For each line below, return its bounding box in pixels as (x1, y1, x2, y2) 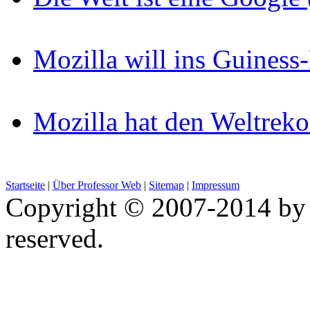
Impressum (192, 179, 239, 192)
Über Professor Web (53, 179, 141, 192)
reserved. (6, 224, 104, 254)
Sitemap (149, 179, 184, 192)
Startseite (6, 179, 45, 192)
